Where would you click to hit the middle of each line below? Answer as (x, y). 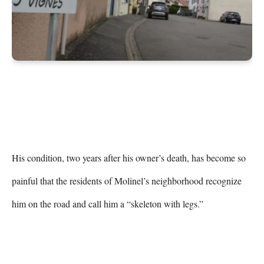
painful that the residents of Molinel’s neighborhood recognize (127, 181)
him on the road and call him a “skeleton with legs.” (108, 204)
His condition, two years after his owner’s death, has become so (129, 158)
